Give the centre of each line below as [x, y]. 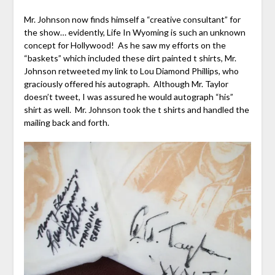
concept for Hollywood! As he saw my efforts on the [125, 45]
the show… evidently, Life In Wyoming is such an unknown [134, 33]
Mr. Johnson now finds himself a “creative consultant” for [132, 20]
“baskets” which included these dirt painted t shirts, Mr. [130, 58]
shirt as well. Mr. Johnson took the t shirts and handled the [136, 110]
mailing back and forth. [66, 123]
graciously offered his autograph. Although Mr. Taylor [126, 84]
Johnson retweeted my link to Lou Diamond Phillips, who [131, 71]
